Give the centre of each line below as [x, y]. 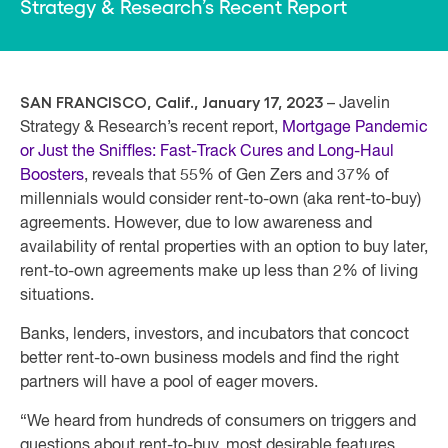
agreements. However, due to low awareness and [196, 224]
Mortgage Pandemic [355, 128]
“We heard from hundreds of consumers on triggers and [218, 422]
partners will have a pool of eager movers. [169, 383]
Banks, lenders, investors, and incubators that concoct [214, 335]
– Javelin [356, 104]
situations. [57, 296]
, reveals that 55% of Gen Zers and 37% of [236, 176]
